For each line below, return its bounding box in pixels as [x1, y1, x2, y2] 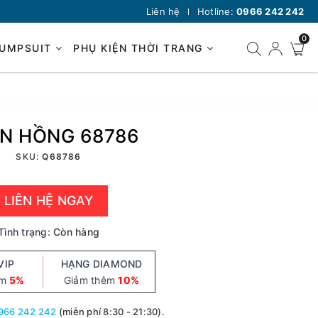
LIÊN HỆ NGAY [4, 193, 94, 208]
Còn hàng [53, 226, 99, 238]
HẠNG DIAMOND [60, 258, 143, 270]
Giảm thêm [63, 274, 119, 286]
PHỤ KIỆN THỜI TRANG [73, 41, 207, 54]
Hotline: [197, 6, 236, 17]
